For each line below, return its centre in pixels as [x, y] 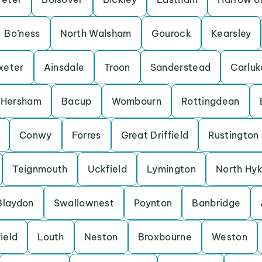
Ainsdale [64, 67]
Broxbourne [165, 237]
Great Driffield [155, 135]
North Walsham [96, 33]
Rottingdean [211, 101]
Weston [229, 237]
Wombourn [137, 101]
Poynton [153, 203]
